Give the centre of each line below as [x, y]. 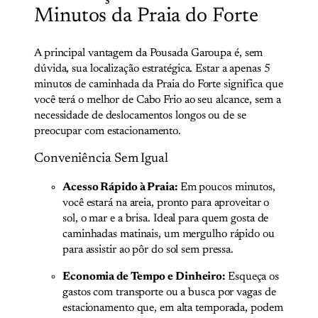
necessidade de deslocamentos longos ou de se [140, 115]
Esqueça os [252, 276]
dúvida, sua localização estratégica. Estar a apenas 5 [152, 68]
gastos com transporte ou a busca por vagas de [169, 292]
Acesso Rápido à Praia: [120, 187]
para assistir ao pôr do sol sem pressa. [148, 250]
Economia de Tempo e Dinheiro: [144, 276]
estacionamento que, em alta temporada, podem [173, 308]
